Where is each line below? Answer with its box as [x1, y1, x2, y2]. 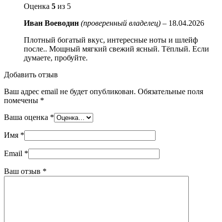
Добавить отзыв [4, 70, 58, 79]
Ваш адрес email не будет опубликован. [4, 87, 136, 96]
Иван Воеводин [24, 18, 81, 27]
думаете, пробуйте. [24, 53, 88, 62]
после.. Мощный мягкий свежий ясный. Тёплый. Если [24, 44, 209, 53]
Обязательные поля [138, 87, 203, 96]
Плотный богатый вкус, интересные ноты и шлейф [24, 35, 198, 44]
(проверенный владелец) [81, 18, 161, 27]
